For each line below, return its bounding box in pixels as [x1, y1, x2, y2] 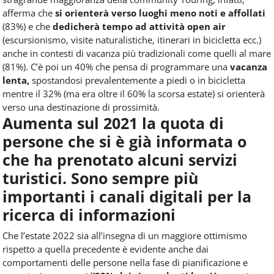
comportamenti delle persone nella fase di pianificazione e [2, 256, 248, 268]
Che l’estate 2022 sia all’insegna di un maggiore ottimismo [2, 229, 247, 242]
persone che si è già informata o [2, 130, 246, 152]
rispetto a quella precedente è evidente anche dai [2, 242, 209, 255]
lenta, [2, 73, 29, 86]
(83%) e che [2, 20, 53, 32]
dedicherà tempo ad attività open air [53, 20, 226, 32]
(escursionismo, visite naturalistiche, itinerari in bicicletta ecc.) [2, 33, 261, 46]
